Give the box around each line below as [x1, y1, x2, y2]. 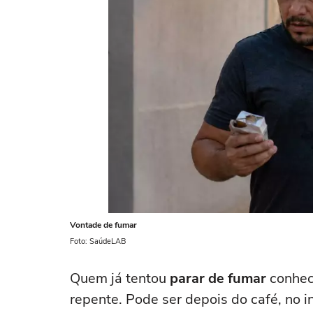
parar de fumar [170, 269, 266, 288]
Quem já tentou [70, 269, 170, 288]
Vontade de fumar [70, 219, 137, 231]
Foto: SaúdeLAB [70, 236, 126, 247]
